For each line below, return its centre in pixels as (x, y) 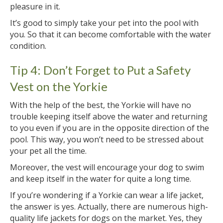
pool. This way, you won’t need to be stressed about (107, 139)
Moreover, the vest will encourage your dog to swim (107, 167)
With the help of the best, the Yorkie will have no (101, 105)
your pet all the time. (48, 151)
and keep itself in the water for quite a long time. (101, 178)
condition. (28, 46)
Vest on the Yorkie (59, 86)
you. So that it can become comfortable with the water (111, 34)
